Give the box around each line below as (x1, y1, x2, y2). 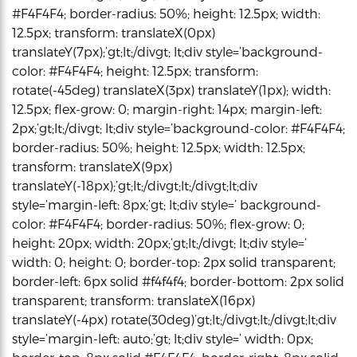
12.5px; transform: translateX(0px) (12, 24, 215, 40)
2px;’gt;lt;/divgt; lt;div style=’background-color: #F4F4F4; (12, 120, 345, 135)
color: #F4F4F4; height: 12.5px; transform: (12, 62, 258, 78)
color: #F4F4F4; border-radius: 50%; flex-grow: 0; (12, 215, 304, 231)
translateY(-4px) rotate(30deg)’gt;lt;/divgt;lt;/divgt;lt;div (12, 311, 336, 327)
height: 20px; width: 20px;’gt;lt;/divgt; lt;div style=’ (12, 234, 307, 250)
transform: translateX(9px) (12, 158, 172, 174)
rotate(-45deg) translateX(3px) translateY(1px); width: (12, 81, 331, 97)
